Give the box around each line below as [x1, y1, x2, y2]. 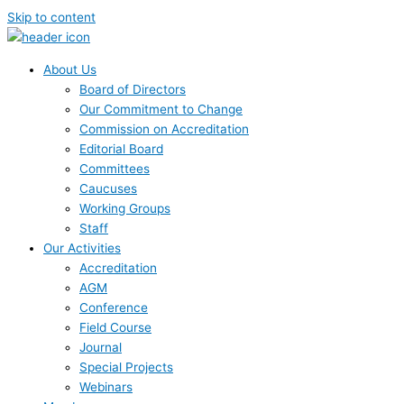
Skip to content [7, 10, 96, 24]
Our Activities [43, 240, 121, 255]
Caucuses [79, 180, 137, 196]
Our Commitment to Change [79, 101, 243, 116]
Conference [79, 299, 148, 315]
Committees [79, 161, 150, 176]
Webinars [79, 379, 133, 394]
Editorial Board [79, 141, 163, 156]
